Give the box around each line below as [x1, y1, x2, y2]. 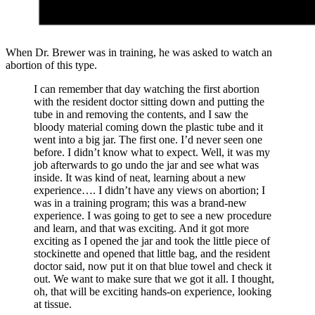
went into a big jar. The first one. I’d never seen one [34, 133, 262, 146]
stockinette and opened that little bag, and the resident [34, 247, 270, 259]
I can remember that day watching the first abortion [34, 82, 259, 95]
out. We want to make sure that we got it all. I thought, [34, 272, 274, 285]
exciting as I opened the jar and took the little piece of [34, 234, 270, 247]
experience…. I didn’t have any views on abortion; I [34, 184, 265, 196]
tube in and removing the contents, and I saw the [34, 108, 248, 120]
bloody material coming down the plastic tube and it [34, 120, 263, 133]
